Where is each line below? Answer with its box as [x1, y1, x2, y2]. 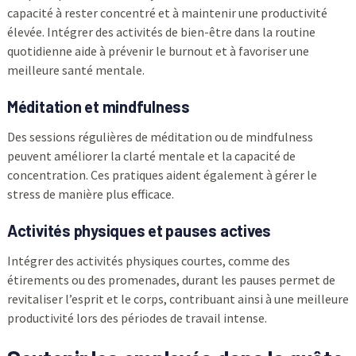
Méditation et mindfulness [6, 97, 190, 117]
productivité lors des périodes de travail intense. [6, 310, 267, 327]
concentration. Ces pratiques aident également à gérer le [6, 167, 317, 184]
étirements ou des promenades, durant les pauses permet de [6, 272, 335, 288]
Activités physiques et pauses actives [6, 221, 272, 241]
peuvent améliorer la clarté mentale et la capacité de [6, 148, 296, 164]
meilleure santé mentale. [6, 62, 145, 79]
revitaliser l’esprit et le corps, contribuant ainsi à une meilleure [6, 291, 349, 308]
